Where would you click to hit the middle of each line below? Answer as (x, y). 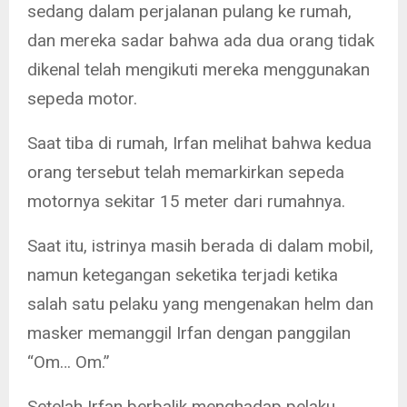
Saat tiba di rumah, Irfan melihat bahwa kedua (199, 143)
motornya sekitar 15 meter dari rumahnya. (186, 201)
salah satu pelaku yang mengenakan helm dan (200, 303)
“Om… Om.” (69, 362)
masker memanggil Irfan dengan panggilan (189, 333)
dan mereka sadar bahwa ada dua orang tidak (201, 40)
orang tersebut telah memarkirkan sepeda (186, 172)
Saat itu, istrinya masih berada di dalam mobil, (200, 245)
